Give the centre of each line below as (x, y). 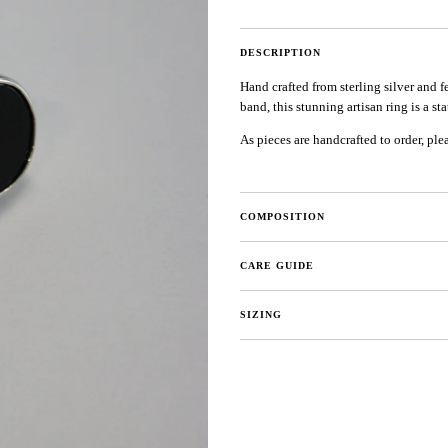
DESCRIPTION (280, 52)
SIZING (261, 314)
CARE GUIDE (277, 265)
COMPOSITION (282, 216)
